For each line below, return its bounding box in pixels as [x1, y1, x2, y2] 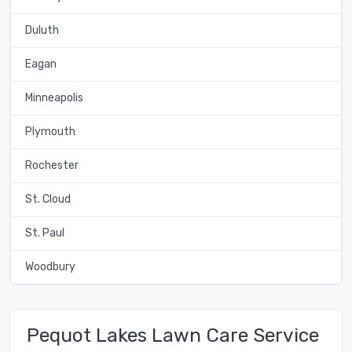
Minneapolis [24, 91, 83, 105]
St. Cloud [24, 192, 71, 207]
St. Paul [24, 226, 64, 240]
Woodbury [24, 260, 75, 274]
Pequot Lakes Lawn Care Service [27, 323, 319, 346]
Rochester [24, 159, 79, 173]
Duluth [24, 24, 59, 38]
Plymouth [24, 125, 75, 139]
